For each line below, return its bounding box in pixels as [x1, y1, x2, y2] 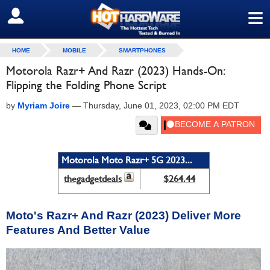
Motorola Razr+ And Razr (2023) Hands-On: [6, 63, 224, 78]
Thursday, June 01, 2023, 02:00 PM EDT [83, 101, 239, 110]
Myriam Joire [17, 101, 70, 110]
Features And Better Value [6, 223, 150, 236]
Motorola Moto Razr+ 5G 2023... [61, 154, 192, 166]
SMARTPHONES [119, 47, 166, 54]
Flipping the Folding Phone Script [6, 78, 166, 92]
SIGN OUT [9, 10, 61, 22]
